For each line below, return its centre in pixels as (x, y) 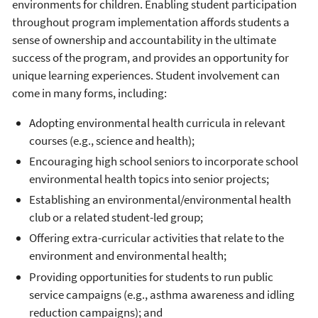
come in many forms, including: (89, 93)
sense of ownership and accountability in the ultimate (144, 39)
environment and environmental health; (128, 256)
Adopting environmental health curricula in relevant (157, 122)
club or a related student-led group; (116, 218)
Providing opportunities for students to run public (151, 276)
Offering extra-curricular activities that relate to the (157, 238)
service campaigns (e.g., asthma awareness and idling (162, 294)
